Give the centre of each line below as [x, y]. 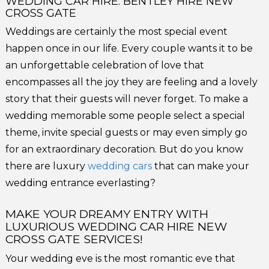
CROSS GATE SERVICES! [74, 239]
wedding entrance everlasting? [81, 183]
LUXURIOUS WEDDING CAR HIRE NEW [116, 227]
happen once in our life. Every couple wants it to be [129, 49]
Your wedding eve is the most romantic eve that [121, 259]
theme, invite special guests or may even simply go [127, 133]
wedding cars [120, 166]
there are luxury [47, 166]
